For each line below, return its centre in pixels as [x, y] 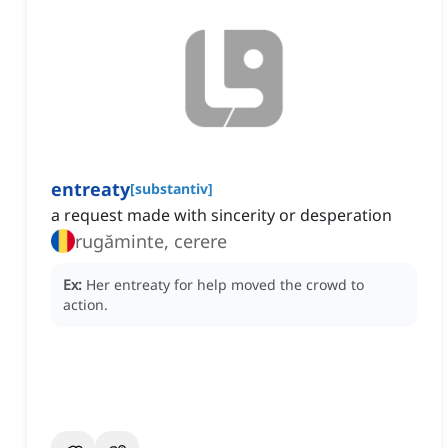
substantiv [171, 189]
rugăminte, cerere [151, 241]
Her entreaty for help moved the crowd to [225, 285]
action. [85, 305]
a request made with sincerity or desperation [221, 215]
